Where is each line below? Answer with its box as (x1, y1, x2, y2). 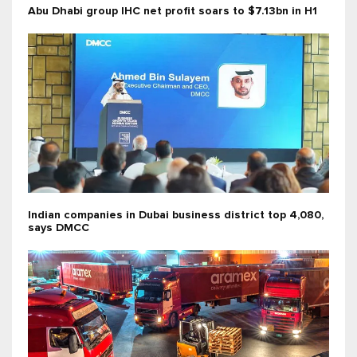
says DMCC (28, 222, 89, 234)
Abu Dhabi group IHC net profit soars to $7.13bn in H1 (28, 6, 317, 18)
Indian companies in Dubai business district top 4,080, (28, 210, 324, 222)
